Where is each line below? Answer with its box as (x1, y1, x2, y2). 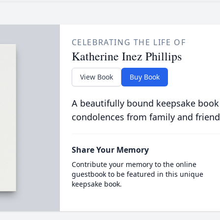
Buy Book (129, 72, 160, 82)
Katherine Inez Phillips (71, 48, 182, 64)
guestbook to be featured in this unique (71, 169, 203, 179)
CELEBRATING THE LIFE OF (71, 37, 186, 48)
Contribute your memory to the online (71, 160, 196, 169)
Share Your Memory (71, 144, 149, 155)
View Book (80, 72, 113, 82)
